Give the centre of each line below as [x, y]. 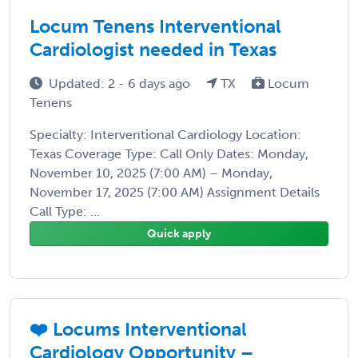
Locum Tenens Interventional [155, 26]
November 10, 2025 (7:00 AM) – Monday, [151, 173]
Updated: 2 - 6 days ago [121, 83]
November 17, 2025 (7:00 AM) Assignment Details [175, 192]
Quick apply [179, 233]
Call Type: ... [65, 211]
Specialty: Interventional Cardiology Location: [165, 134]
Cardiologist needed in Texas [153, 49]
